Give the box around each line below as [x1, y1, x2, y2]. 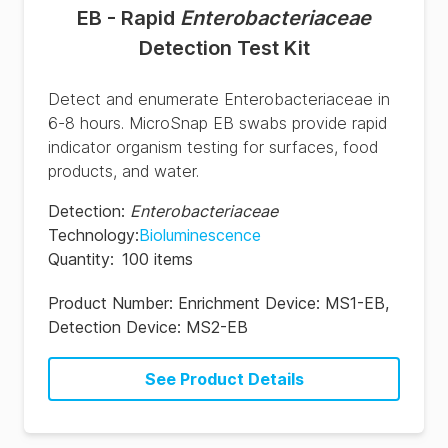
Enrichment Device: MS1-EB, [178, 293, 389, 313]
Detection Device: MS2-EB [48, 317, 248, 337]
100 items [122, 249, 193, 269]
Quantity [48, 249, 110, 269]
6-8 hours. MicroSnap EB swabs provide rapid [48, 113, 387, 133]
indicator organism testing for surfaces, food [48, 137, 378, 157]
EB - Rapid [77, 6, 180, 30]
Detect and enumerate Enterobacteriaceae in [48, 89, 390, 109]
